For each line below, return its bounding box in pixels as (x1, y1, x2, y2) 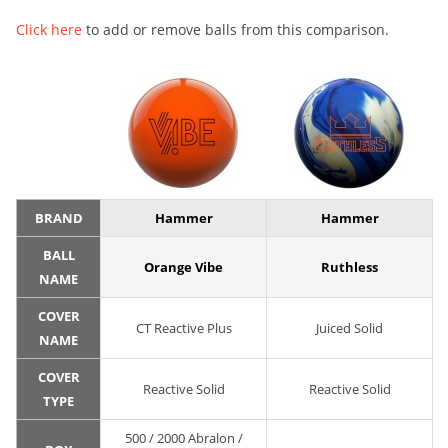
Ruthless (321, 258, 378, 277)
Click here (16, 20, 82, 40)
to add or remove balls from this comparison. (82, 20, 389, 40)
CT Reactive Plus (135, 319, 232, 338)
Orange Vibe (144, 258, 223, 277)
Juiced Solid (316, 319, 383, 338)
